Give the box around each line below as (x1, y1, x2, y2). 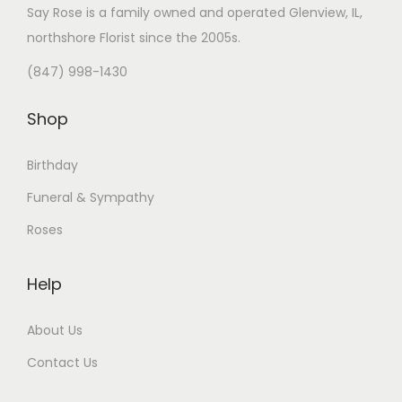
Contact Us (27, 354, 98, 372)
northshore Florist (27, 29, 135, 48)
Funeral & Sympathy (27, 188, 154, 207)
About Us (27, 321, 83, 340)
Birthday (27, 156, 78, 175)
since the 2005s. (135, 29, 240, 48)
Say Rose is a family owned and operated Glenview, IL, (27, 4, 363, 22)
